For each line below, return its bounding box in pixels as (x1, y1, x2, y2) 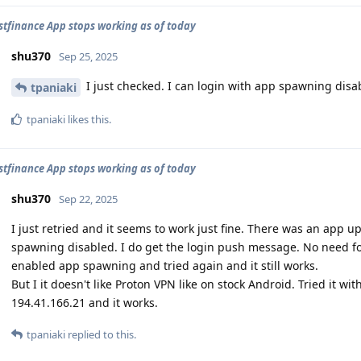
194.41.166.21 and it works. (11, 294, 158, 310)
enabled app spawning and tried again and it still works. (11, 257, 318, 273)
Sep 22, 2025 (59, 191, 118, 206)
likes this (65, 111, 109, 127)
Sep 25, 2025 (59, 49, 118, 64)
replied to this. (65, 326, 136, 342)
